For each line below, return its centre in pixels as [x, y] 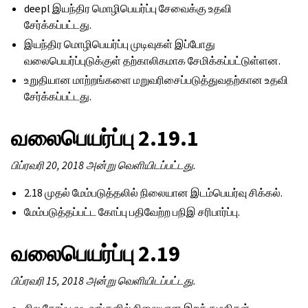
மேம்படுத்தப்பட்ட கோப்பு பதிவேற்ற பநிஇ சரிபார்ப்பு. [132, 212]
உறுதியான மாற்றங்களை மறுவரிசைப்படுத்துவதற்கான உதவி [156, 80]
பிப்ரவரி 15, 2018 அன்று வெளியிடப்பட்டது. [103, 281]
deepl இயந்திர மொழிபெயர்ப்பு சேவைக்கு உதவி [128, 9]
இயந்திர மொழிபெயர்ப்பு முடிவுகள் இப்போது [120, 44]
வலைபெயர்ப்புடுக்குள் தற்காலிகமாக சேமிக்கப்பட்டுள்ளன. [153, 61]
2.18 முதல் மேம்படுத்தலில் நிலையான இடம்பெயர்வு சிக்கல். [154, 193]
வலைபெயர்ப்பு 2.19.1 [105, 138]
